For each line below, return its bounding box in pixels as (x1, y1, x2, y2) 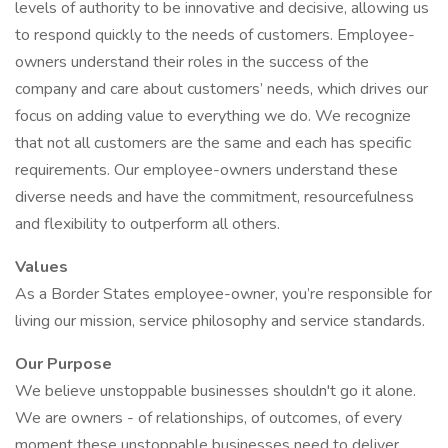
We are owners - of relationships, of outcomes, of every (15, 407, 402, 429)
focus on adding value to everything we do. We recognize (15, 105, 411, 127)
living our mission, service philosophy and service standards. (15, 310, 425, 332)
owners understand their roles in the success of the (15, 51, 369, 73)
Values (15, 256, 68, 278)
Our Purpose (15, 353, 112, 375)
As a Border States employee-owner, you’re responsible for (15, 283, 432, 305)
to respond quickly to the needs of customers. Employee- (15, 24, 415, 46)
